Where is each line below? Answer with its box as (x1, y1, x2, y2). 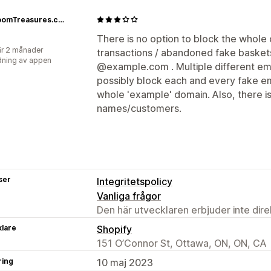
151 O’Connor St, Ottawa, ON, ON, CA (97, 237, 267, 249)
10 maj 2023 (97, 256, 153, 269)
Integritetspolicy (97, 175, 172, 188)
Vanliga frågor (97, 189, 161, 202)
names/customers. (97, 102, 181, 114)
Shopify (97, 223, 132, 235)
